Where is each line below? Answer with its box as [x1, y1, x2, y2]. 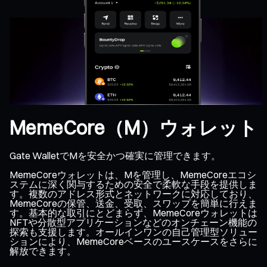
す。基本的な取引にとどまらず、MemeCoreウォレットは [10, 206, 257, 219]
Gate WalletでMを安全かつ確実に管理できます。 [10, 149, 221, 162]
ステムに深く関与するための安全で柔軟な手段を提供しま [10, 178, 257, 190]
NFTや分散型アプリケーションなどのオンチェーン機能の [10, 216, 257, 228]
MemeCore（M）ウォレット [10, 116, 257, 140]
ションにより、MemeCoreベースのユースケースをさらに [10, 235, 257, 247]
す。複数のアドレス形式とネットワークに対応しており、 [10, 187, 257, 200]
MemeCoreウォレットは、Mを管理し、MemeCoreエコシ [10, 168, 256, 181]
